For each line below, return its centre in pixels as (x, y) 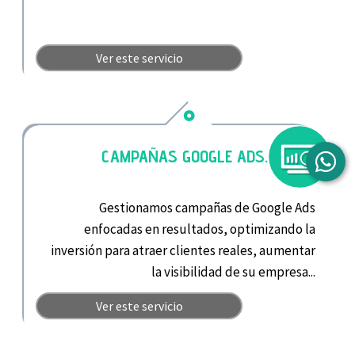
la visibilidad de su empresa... (233, 272)
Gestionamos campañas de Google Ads (207, 208)
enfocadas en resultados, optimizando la (200, 229)
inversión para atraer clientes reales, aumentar (183, 251)
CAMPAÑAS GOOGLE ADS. (185, 157)
